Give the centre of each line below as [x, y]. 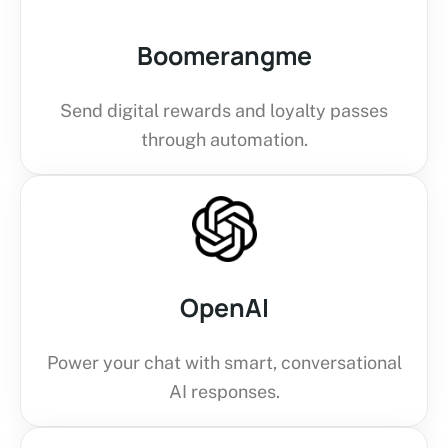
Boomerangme [224, 55]
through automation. [224, 139]
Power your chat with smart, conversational [224, 362]
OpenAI [224, 307]
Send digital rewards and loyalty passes [224, 110]
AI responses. [224, 391]
